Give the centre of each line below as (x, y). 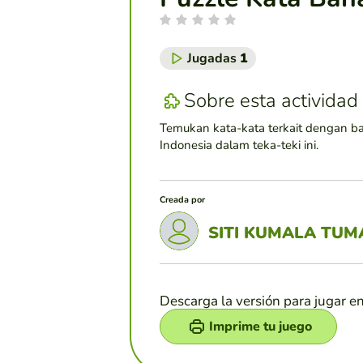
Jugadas (214, 58)
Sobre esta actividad (271, 101)
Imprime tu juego (261, 326)
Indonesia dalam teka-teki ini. (239, 145)
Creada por (182, 199)
